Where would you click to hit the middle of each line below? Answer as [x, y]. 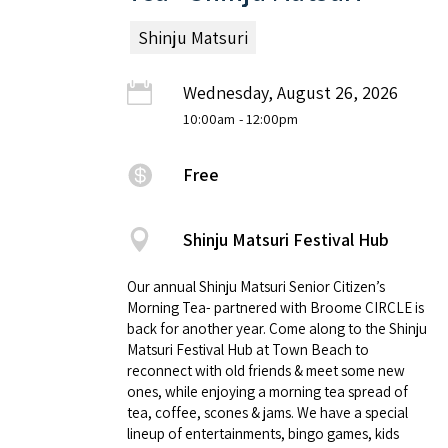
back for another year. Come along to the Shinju [277, 328]
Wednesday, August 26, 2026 [290, 92]
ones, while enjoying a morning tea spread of [267, 391]
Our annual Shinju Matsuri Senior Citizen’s [256, 286]
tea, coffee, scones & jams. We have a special [267, 412]
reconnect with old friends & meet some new [266, 370]
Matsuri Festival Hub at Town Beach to [248, 349]
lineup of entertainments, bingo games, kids [263, 433]
